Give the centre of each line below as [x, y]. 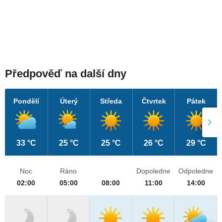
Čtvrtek [154, 101]
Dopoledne [154, 171]
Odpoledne [196, 171]
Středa [111, 101]
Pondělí [26, 101]
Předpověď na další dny [66, 74]
